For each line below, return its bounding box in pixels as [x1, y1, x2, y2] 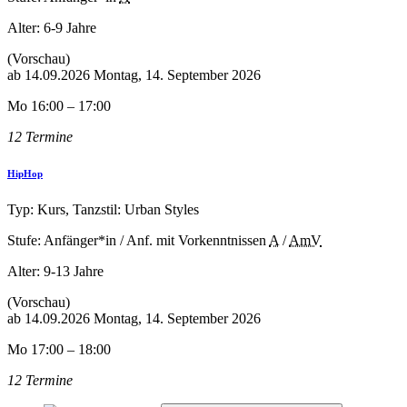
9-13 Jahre [44, 263, 104, 280]
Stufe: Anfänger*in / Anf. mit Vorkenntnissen [7, 233, 266, 249]
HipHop [7, 168, 43, 180]
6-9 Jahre [44, 20, 96, 36]
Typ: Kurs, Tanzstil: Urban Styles [7, 202, 199, 218]
